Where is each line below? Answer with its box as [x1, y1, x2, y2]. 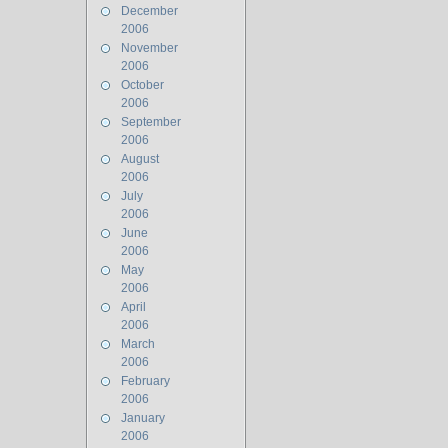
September [121, 115, 181, 129]
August [121, 152, 159, 166]
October [121, 78, 164, 92]
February [121, 374, 170, 388]
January [121, 411, 165, 425]
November [121, 41, 178, 55]
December [121, 4, 178, 18]
